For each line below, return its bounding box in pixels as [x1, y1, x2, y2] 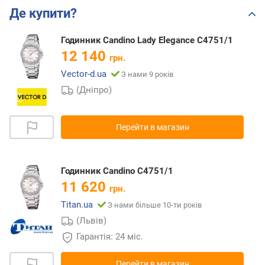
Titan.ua [61, 199, 93, 211]
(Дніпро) [76, 85, 112, 96]
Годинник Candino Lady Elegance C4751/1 [61, 35, 233, 46]
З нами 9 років [121, 70, 173, 79]
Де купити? [9, 6, 77, 21]
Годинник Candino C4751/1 [61, 166, 173, 177]
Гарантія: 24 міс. [76, 231, 146, 243]
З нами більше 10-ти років [108, 201, 202, 210]
